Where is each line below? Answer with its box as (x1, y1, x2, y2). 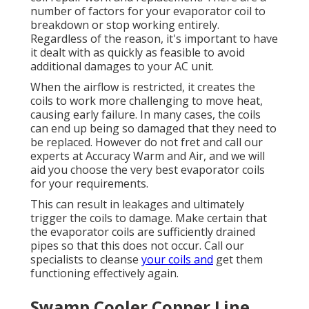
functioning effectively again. (30, 266, 179, 281)
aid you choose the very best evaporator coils (30, 162, 265, 178)
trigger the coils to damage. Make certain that (30, 210, 267, 226)
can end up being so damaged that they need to (30, 121, 277, 137)
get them (213, 252, 263, 268)
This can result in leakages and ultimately (30, 197, 244, 212)
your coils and (141, 252, 213, 268)
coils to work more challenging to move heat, (30, 93, 263, 109)
